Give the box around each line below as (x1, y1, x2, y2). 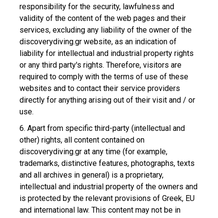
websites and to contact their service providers (19, 84, 180, 93)
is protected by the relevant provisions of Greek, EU (19, 194, 195, 203)
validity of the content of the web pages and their (19, 14, 186, 23)
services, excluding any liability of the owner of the (19, 25, 192, 35)
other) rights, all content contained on (19, 135, 145, 145)
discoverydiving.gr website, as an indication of (19, 37, 177, 46)
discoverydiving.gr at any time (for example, (19, 147, 167, 156)
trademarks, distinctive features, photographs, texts (19, 159, 195, 168)
